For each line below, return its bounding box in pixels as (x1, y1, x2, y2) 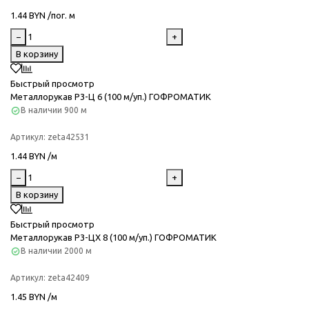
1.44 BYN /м (10, 150, 57, 161)
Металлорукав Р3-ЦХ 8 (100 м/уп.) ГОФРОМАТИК (10, 232, 217, 243)
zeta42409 (48, 273, 90, 283)
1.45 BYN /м (10, 292, 57, 302)
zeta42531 (48, 132, 90, 141)
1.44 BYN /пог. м (10, 10, 75, 20)
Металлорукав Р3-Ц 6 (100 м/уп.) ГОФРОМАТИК (10, 91, 211, 101)
